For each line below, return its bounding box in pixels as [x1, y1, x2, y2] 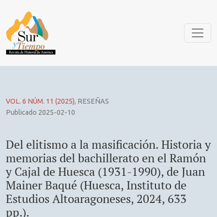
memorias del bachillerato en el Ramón [6, 150, 206, 166]
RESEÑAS [77, 97, 109, 106]
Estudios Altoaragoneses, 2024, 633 [6, 191, 186, 207]
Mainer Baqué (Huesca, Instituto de [6, 177, 186, 193]
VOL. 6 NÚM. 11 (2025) [6, 97, 75, 106]
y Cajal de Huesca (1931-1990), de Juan [6, 164, 205, 180]
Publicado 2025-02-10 [6, 108, 75, 117]
